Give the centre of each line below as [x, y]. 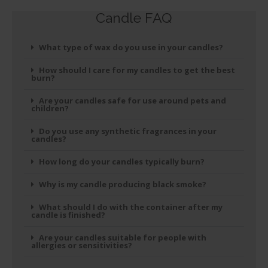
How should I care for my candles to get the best [137, 70]
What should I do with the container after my [131, 207]
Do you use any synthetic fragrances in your [128, 131]
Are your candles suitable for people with [123, 238]
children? [50, 109]
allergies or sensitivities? [82, 246]
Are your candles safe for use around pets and [133, 101]
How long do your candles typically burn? [122, 162]
